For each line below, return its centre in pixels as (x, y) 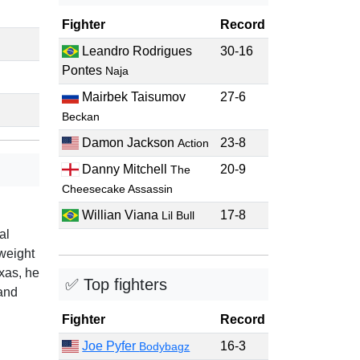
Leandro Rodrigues (136, 51)
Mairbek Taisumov (133, 97)
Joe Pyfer (111, 346)
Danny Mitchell (125, 169)
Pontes (84, 70)
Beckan (81, 117)
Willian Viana (121, 215)
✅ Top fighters (116, 284)
